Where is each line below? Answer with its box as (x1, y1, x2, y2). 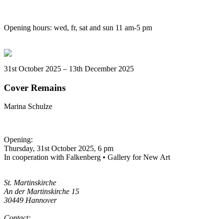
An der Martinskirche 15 (4, 187, 79, 196)
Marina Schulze (4, 102, 52, 111)
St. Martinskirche (4, 178, 56, 187)
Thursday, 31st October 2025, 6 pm (4, 144, 113, 153)
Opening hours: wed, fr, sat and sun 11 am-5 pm (4, 23, 152, 32)
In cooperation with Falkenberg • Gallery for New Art (4, 153, 170, 162)
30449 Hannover (4, 196, 57, 205)
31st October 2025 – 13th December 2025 (4, 65, 134, 73)
